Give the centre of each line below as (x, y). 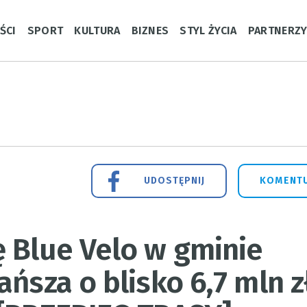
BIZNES (150, 30)
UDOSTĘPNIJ (174, 181)
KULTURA (97, 30)
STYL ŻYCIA (208, 30)
